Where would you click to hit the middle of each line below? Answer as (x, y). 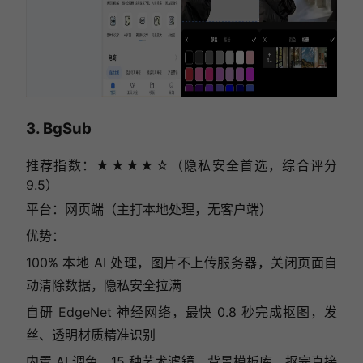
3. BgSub (58, 129)
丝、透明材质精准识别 (90, 334)
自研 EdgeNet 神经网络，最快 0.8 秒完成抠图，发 (181, 312)
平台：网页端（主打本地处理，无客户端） (149, 209)
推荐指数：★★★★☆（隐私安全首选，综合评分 (181, 165)
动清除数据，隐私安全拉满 (103, 285)
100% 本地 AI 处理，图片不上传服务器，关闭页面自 (181, 262)
